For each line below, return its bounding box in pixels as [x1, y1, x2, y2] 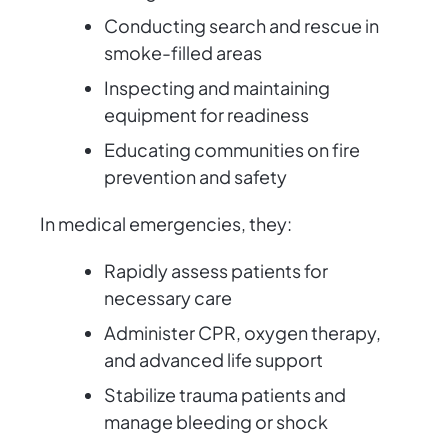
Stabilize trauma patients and [104, 383, 346, 407]
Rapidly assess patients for [104, 259, 328, 283]
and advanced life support [104, 348, 323, 372]
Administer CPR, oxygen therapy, [104, 321, 381, 345]
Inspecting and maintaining [104, 76, 330, 100]
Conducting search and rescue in [104, 14, 379, 38]
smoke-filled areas [104, 41, 262, 65]
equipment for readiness [104, 103, 309, 127]
